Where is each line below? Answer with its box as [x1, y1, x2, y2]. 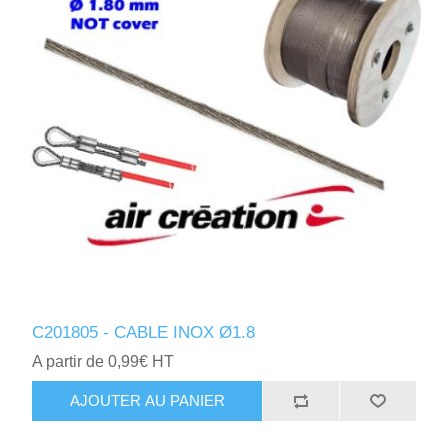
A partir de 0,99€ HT [32, 352, 175, 370]
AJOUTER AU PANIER [69, 392, 225, 410]
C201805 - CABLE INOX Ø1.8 [32, 322, 256, 342]
